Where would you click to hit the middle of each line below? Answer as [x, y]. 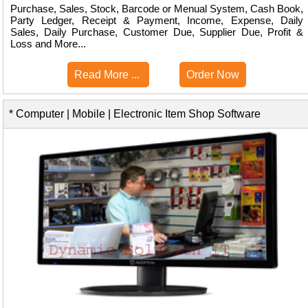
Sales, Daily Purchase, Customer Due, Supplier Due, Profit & [157, 32]
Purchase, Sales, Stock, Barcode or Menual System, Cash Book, [157, 9]
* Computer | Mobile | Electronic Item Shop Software [132, 114]
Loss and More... [48, 44]
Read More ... [108, 75]
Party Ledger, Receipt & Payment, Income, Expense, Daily [157, 21]
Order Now [213, 75]
